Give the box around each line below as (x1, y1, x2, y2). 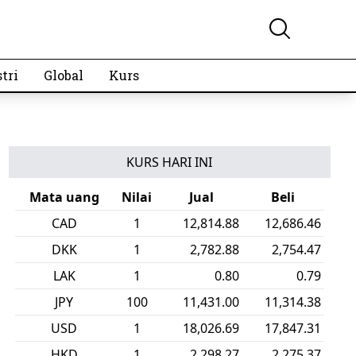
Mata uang (29, 188, 99, 206)
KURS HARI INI (126, 153, 213, 171)
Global (44, 67, 83, 83)
